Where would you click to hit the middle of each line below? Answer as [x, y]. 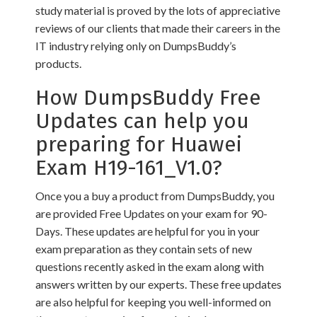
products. [58, 63]
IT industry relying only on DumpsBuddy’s [136, 46]
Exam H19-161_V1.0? [129, 168]
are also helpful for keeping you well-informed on [153, 302]
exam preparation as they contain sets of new [144, 249]
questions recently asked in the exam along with [150, 266]
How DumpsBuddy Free [148, 98]
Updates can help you [142, 121]
